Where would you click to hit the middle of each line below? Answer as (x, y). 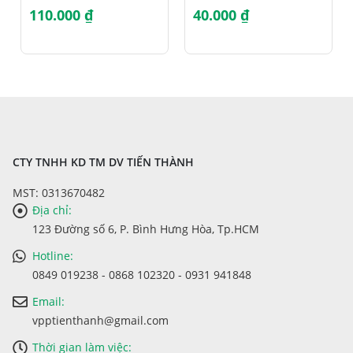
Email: (48, 301)
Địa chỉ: (52, 210)
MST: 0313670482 (59, 192)
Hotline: (53, 255)
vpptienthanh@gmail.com (100, 320)
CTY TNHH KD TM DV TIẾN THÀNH (103, 162)
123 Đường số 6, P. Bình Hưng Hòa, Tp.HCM (146, 229)
